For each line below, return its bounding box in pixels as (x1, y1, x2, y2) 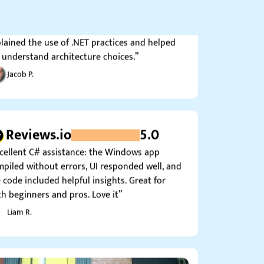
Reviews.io (6, 108, 71, 132)
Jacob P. (7, 52, 34, 66)
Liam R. (7, 190, 32, 204)
